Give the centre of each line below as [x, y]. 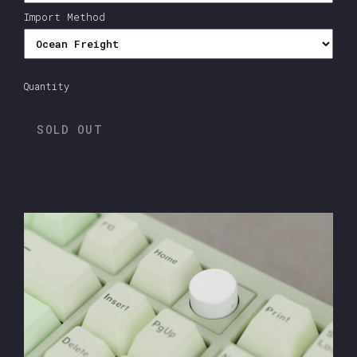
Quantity [47, 86]
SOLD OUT [70, 130]
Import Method [65, 17]
